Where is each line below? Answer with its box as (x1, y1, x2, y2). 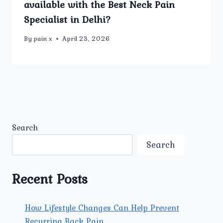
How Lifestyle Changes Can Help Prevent (24, 201, 179, 214)
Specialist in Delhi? (24, 11, 111, 27)
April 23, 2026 (62, 33, 111, 44)
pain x (33, 33, 53, 44)
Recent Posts (12, 168, 88, 189)
